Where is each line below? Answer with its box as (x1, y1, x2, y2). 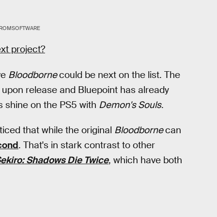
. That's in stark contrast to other (18, 139, 155, 152)
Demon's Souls (99, 98, 161, 111)
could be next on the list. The (59, 68, 180, 81)
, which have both (108, 154, 182, 167)
